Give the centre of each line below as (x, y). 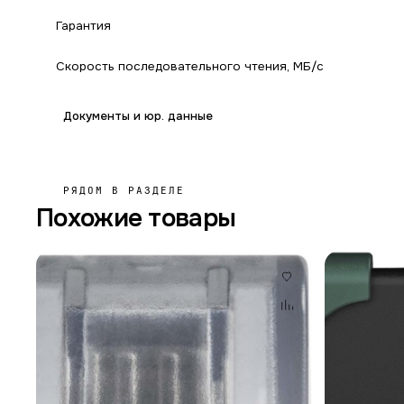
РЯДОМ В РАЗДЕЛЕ (124, 190)
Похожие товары (136, 218)
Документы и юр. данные (138, 115)
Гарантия (83, 26)
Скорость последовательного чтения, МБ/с (190, 66)
